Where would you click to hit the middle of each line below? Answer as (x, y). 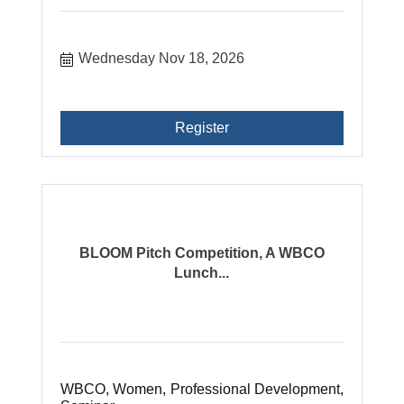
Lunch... (202, 272)
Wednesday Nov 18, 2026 (162, 58)
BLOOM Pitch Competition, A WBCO (202, 252)
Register (202, 127)
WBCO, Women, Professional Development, (202, 389)
